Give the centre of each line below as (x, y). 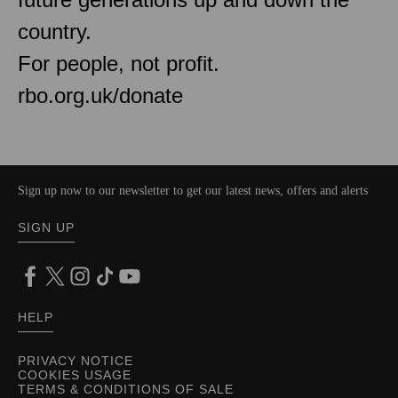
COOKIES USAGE (75, 374)
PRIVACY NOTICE (76, 360)
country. (55, 31)
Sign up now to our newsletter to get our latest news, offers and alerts (193, 190)
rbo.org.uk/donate (100, 95)
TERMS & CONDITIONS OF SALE (126, 389)
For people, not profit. (119, 63)
